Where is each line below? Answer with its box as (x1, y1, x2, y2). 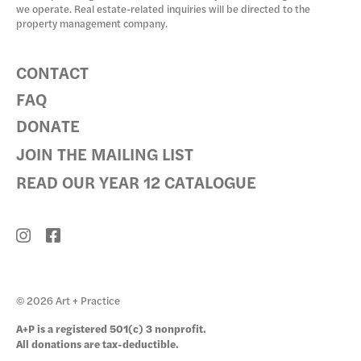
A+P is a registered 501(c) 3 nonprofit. (16, 320, 206, 336)
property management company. (16, 15, 168, 31)
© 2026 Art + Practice (16, 292, 120, 308)
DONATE (16, 113, 80, 137)
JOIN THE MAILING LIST (16, 141, 193, 165)
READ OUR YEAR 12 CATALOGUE (16, 169, 256, 193)
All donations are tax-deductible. (16, 335, 179, 351)
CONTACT (16, 60, 89, 84)
